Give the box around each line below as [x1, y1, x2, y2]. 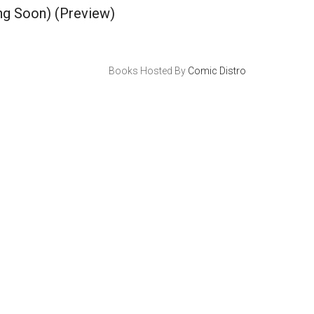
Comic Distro [187, 65, 246, 76]
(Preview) [51, 5, 115, 22]
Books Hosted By [108, 65, 188, 76]
